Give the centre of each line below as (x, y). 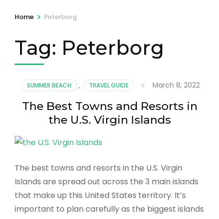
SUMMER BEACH (49, 85)
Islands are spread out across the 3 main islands (107, 182)
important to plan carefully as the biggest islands (109, 209)
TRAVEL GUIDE (109, 85)
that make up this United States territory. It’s (100, 195)
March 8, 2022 (176, 85)
